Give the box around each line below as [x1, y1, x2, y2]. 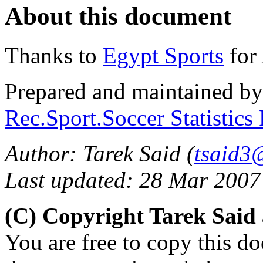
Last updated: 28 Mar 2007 [5, 167, 261, 193]
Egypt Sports [103, 42, 224, 68]
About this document [5, 2, 231, 30]
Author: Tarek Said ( [5, 140, 194, 166]
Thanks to [5, 42, 103, 68]
